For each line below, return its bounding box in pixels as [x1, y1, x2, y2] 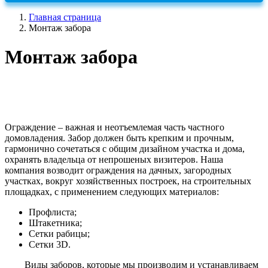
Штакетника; [29, 217, 82, 228]
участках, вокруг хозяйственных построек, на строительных [5, 175, 251, 186]
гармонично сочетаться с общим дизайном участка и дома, [5, 143, 245, 154]
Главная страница [29, 12, 101, 22]
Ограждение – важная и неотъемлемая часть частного [5, 121, 224, 132]
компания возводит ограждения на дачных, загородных [5, 165, 232, 175]
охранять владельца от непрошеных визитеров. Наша [5, 154, 223, 165]
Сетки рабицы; [29, 228, 90, 239]
